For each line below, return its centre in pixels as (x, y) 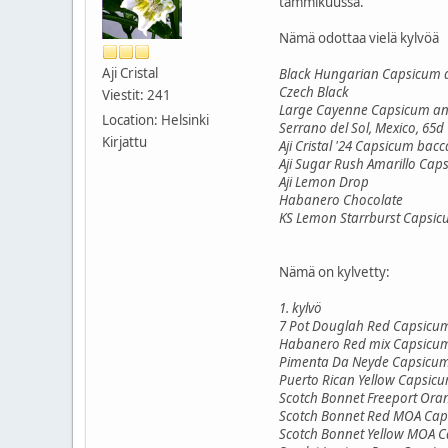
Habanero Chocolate (341, 199)
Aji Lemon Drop (324, 181)
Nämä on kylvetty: (334, 271)
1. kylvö (300, 307)
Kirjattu (124, 141)
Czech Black (314, 91)
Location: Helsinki (155, 119)
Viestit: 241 (136, 94)
